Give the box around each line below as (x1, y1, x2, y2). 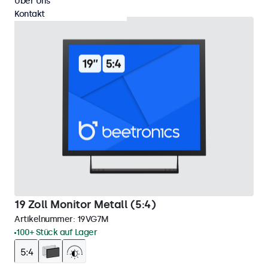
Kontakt (14, 9, 45, 19)
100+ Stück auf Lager (16, 227, 97, 237)
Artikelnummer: (14, 214, 77, 224)
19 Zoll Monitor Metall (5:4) (14, 198, 156, 211)
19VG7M (77, 214, 109, 224)
